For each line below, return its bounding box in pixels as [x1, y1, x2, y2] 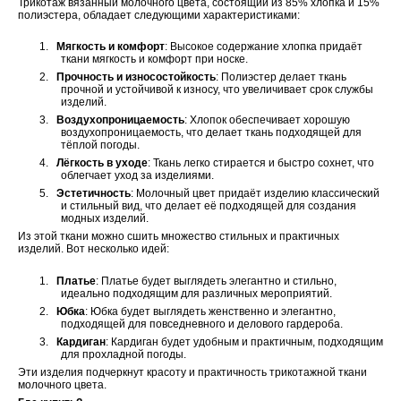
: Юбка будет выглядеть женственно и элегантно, [85, 304, 336, 318]
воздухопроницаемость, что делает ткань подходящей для [61, 126, 362, 140]
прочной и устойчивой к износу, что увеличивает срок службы [61, 83, 373, 97]
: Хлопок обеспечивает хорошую [184, 114, 350, 127]
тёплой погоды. [61, 139, 140, 152]
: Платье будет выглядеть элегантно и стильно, [96, 274, 337, 287]
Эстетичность [56, 187, 131, 200]
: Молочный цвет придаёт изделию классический [131, 187, 380, 200]
